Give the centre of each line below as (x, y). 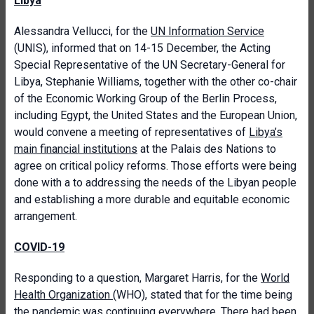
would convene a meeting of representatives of (131, 132)
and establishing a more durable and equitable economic (152, 199)
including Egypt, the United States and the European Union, (156, 115)
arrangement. (46, 216)
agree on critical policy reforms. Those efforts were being (155, 166)
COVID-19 (39, 247)
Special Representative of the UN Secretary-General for (150, 65)
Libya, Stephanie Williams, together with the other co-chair (156, 82)
